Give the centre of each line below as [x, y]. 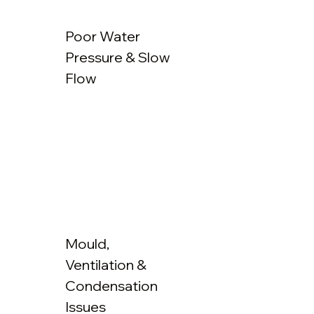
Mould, [88, 243]
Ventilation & [106, 264]
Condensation [112, 285]
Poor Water [103, 36]
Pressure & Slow [118, 57]
